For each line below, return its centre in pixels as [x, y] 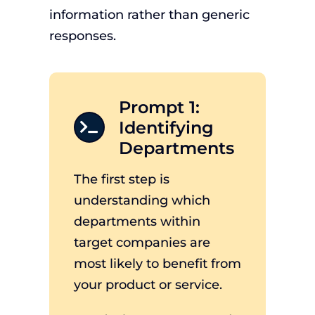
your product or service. [148, 285]
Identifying [166, 128]
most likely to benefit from [157, 264]
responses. [82, 36]
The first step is [121, 179]
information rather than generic [149, 15]
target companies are [142, 243]
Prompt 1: [159, 107]
